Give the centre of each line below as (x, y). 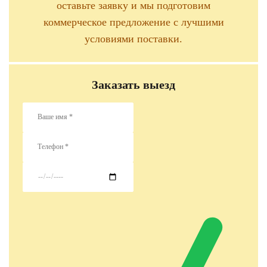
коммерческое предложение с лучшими (133, 22)
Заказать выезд (133, 84)
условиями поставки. (133, 38)
